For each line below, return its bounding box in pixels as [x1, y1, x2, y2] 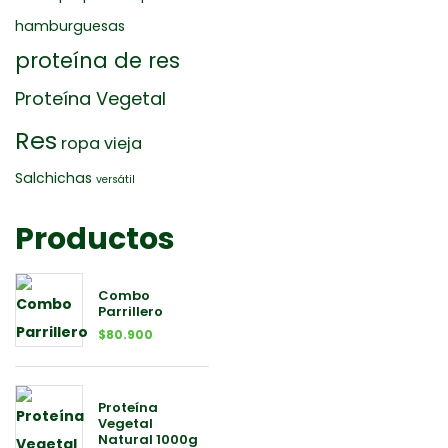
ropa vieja [61, 132, 142, 155]
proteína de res [15, 46, 180, 75]
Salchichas [15, 168, 92, 188]
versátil [96, 172, 135, 187]
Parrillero [97, 302, 163, 321]
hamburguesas [15, 16, 125, 36]
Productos [15, 218, 175, 260]
